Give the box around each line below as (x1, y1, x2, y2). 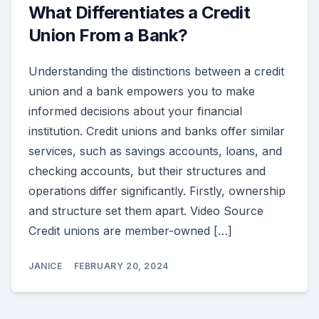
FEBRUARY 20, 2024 (73, 260, 169, 271)
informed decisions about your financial (28, 103, 242, 118)
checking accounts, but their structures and (28, 163, 266, 178)
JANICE (28, 260, 63, 271)
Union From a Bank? (28, 24, 188, 46)
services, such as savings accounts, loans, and (28, 143, 282, 158)
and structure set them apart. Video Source (28, 203, 263, 218)
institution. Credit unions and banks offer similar (28, 123, 285, 138)
